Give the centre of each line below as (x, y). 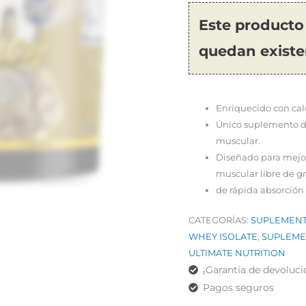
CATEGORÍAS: (219, 220)
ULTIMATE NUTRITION (237, 252)
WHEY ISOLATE (223, 236)
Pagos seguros (238, 287)
